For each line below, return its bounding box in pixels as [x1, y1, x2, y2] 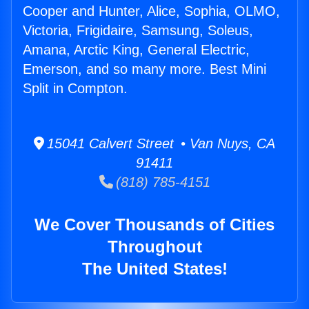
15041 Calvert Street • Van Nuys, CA [44, 136, 275, 152]
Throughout [107, 237, 202, 257]
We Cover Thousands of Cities [34, 215, 275, 235]
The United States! [81, 259, 228, 279]
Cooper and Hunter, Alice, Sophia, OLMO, [23, 3, 280, 19]
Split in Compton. [23, 81, 128, 97]
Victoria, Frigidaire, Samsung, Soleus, [23, 23, 253, 39]
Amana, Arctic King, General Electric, [23, 42, 250, 58]
